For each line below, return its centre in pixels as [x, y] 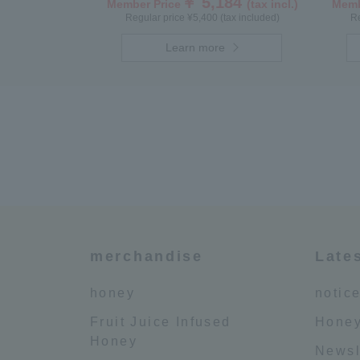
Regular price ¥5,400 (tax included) [202, 18]
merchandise [147, 256]
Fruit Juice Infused [161, 322]
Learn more [196, 47]
